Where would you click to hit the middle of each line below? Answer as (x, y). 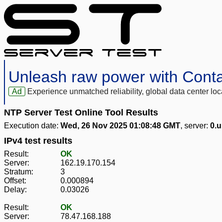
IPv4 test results (38, 141)
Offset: (15, 181)
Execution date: (32, 126)
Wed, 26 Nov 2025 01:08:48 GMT (120, 126)
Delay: (15, 190)
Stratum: (19, 172)
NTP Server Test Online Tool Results (81, 113)
